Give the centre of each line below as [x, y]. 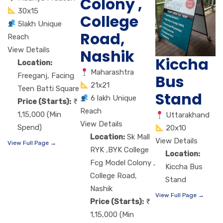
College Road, [113, 176]
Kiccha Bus [184, 167]
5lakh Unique [40, 24]
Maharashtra [112, 72]
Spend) [30, 127]
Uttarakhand [188, 115]
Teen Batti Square [48, 88]
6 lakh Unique [114, 98]
